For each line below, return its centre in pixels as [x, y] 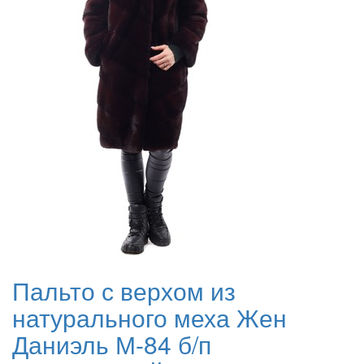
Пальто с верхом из [124, 291]
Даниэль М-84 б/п [112, 344]
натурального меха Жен [149, 318]
